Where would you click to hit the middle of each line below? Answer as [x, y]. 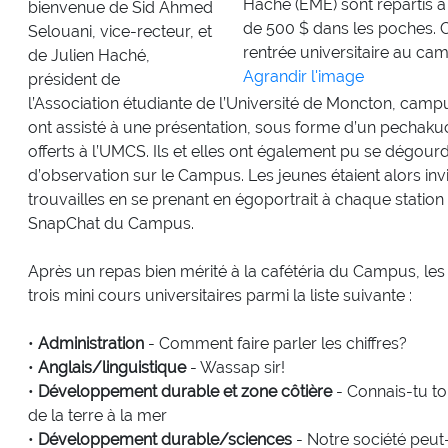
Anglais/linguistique [111, 367]
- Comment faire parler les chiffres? [275, 343]
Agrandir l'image [303, 76]
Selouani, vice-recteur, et [119, 31]
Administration [90, 343]
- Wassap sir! [235, 367]
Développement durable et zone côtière [184, 391]
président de [73, 79]
